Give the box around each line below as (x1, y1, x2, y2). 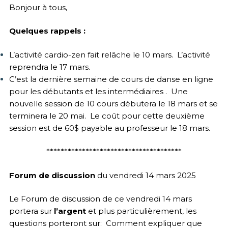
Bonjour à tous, (9, 2, 67, 12)
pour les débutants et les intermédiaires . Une (9, 86, 188, 96)
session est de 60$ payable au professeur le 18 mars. (9, 123, 210, 133)
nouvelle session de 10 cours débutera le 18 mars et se (9, 98, 218, 108)
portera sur (9, 206, 54, 216)
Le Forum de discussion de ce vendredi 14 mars (9, 194, 192, 204)
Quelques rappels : (9, 26, 85, 36)
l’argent (53, 206, 86, 216)
